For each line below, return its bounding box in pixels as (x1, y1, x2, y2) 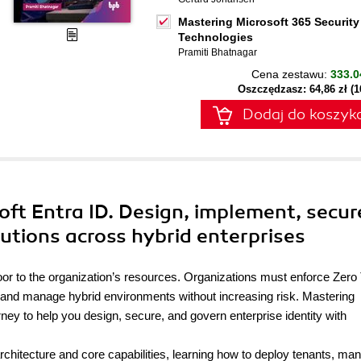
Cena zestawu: (251, 68, 330, 81)
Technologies (178, 31, 253, 44)
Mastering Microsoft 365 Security (178, 15, 359, 28)
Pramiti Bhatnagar (178, 47, 257, 58)
